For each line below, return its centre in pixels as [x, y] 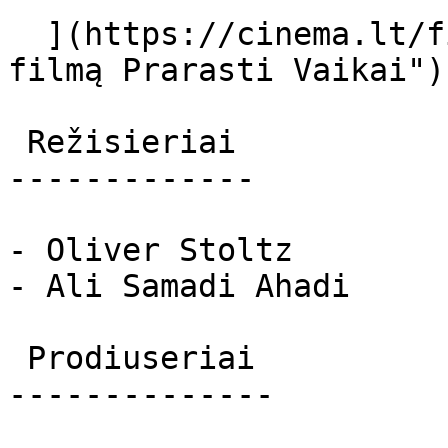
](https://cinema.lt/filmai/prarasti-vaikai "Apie [27, 34]
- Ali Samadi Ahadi [179, 286]
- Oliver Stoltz [150, 250]
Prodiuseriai [17, 358]
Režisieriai [17, 142]
